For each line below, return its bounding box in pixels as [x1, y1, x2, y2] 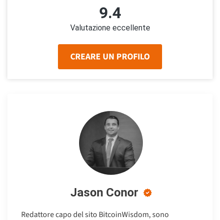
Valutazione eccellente [70, 23, 150, 32]
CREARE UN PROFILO [70, 50, 150, 63]
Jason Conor [70, 186, 138, 200]
